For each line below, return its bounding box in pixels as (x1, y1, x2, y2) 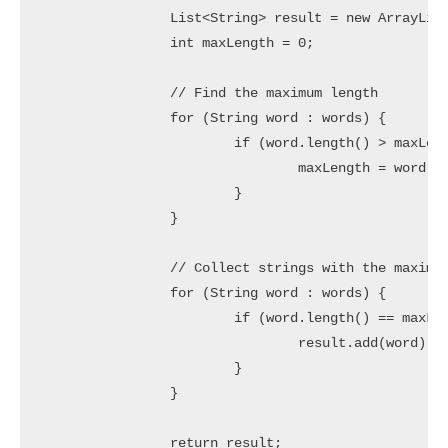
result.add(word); (41, 335, 298, 351)
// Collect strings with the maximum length (41, 260, 170, 276)
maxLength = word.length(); (41, 160, 298, 176)
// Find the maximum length (41, 85, 170, 101)
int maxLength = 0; (41, 35, 170, 51)
